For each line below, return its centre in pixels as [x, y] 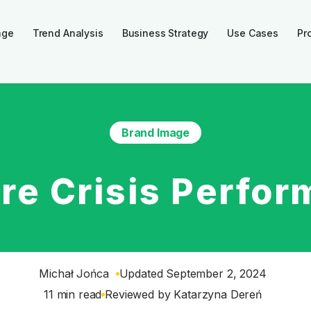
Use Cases [253, 33]
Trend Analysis [68, 33]
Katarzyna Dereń [218, 294]
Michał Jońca [74, 274]
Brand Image [155, 133]
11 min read [73, 294]
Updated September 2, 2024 [193, 274]
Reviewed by [140, 294]
